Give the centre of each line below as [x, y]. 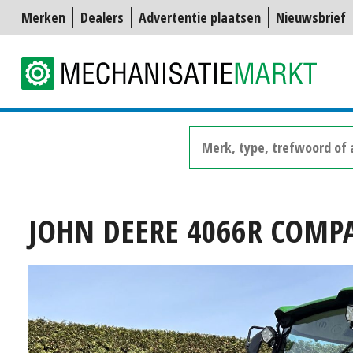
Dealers [102, 17]
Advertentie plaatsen [200, 17]
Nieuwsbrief [311, 17]
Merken [43, 17]
